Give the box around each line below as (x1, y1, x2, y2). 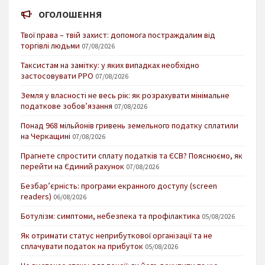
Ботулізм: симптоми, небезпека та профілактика (21, 210, 200, 221)
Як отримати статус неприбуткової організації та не (21, 230, 212, 241)
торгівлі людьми (21, 40, 80, 51)
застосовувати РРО (21, 70, 93, 81)
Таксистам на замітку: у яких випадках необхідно (21, 59, 199, 70)
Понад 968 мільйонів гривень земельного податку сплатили (21, 119, 238, 131)
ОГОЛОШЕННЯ (38, 8, 102, 20)
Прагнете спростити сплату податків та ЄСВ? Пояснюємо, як (21, 150, 243, 161)
